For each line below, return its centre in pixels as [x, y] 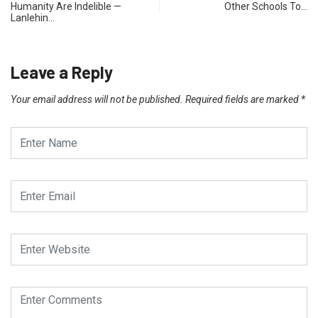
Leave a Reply [62, 72]
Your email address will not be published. [97, 100]
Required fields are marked [243, 100]
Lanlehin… [33, 18]
